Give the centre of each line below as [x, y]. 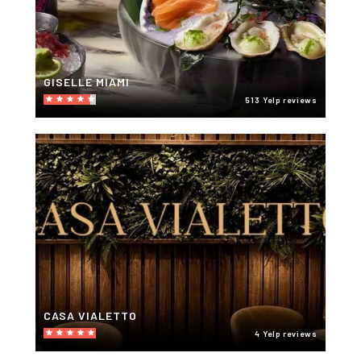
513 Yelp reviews [281, 100]
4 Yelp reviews [286, 333]
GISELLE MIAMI [87, 81]
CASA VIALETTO [90, 315]
